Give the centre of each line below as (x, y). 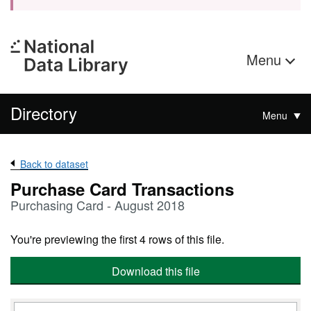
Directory (44, 113)
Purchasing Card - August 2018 (98, 205)
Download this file (155, 271)
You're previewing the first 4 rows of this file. (117, 239)
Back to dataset (54, 164)
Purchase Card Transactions (122, 189)
